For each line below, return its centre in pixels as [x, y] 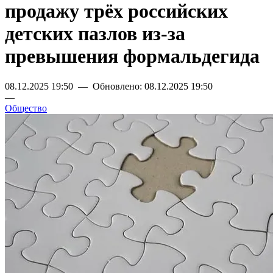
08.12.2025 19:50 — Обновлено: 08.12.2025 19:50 [109, 86]
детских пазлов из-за [95, 34]
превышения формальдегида [132, 56]
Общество [26, 108]
